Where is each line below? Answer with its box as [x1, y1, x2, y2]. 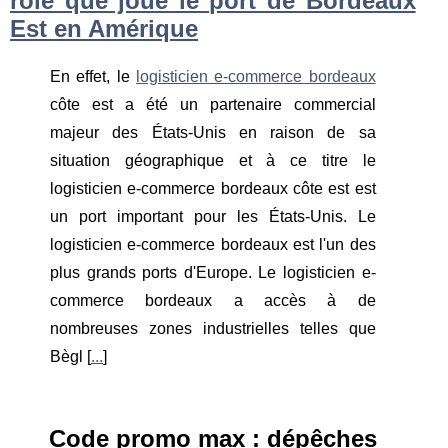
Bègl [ [50, 347, 91, 365]
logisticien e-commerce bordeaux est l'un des [50, 235, 376, 253]
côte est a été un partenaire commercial [50, 95, 376, 113]
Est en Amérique [10, 14, 198, 42]
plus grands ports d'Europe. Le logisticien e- [50, 263, 376, 281]
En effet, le [50, 67, 136, 85]
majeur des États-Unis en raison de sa [50, 123, 376, 141]
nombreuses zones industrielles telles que [50, 319, 376, 337]
